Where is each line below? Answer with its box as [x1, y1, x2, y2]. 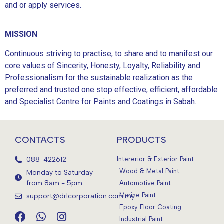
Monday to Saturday [26, 168, 93, 177]
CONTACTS [15, 134, 65, 146]
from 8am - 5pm [26, 179, 82, 188]
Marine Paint [119, 191, 156, 199]
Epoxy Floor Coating [119, 203, 181, 211]
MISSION [5, 29, 37, 39]
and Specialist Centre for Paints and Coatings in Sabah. [5, 96, 196, 106]
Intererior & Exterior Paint [117, 155, 194, 163]
